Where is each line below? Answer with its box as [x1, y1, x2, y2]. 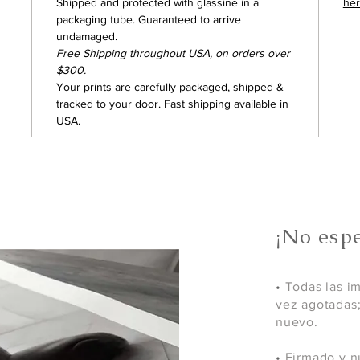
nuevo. [276, 315, 318, 329]
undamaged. [56, 30, 118, 43]
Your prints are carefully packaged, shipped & [56, 80, 284, 94]
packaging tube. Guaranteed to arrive [56, 13, 242, 27]
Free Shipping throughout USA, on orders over [56, 47, 291, 60]
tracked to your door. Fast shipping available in [56, 97, 289, 111]
